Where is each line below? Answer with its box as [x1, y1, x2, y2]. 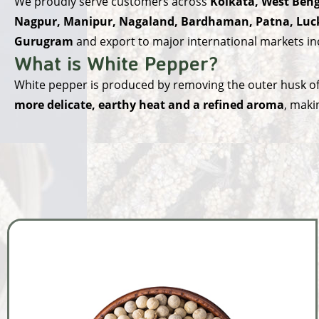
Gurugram [14, 33, 73, 49]
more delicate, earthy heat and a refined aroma [14, 96, 284, 113]
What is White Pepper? [14, 50, 219, 75]
